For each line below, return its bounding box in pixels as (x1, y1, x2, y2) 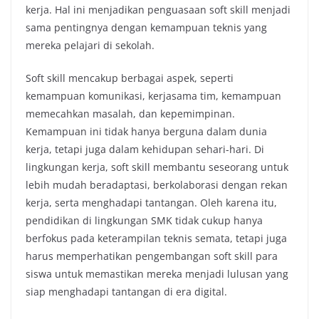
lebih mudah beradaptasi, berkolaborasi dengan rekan (26, 178, 288, 192)
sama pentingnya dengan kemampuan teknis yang (26, 21, 267, 34)
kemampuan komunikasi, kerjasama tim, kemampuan (26, 89, 281, 103)
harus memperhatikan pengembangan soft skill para (26, 249, 278, 263)
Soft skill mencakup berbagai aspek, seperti (26, 71, 234, 85)
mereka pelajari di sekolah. (26, 38, 155, 52)
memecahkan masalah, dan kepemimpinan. (26, 107, 235, 120)
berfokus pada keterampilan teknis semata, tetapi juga (26, 231, 287, 245)
